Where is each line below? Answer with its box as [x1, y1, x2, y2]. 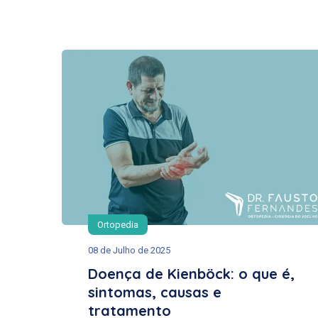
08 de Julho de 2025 [88, 244, 170, 256]
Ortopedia [97, 219, 138, 230]
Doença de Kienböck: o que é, [88, 264, 295, 283]
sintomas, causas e [88, 283, 221, 301]
